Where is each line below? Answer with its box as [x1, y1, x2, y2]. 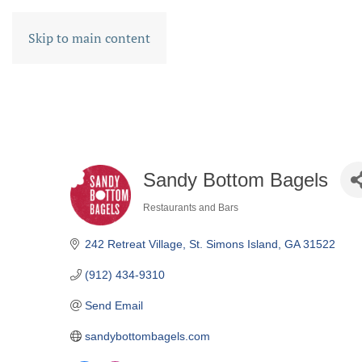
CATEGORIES [142, 212, 243, 227]
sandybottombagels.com [84, 330, 210, 343]
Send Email [84, 299, 143, 312]
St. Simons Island [188, 238, 278, 250]
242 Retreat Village [84, 238, 183, 250]
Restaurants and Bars [143, 202, 238, 213]
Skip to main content [28, 29, 150, 47]
